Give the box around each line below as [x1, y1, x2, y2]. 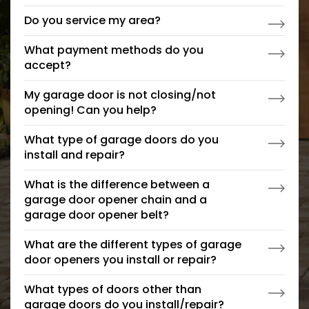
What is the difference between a [24, 177, 210, 193]
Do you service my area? [24, 12, 161, 29]
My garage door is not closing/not [24, 87, 216, 103]
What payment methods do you [24, 42, 203, 59]
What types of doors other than [24, 281, 201, 298]
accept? [24, 57, 71, 74]
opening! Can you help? [24, 102, 157, 119]
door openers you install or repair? [24, 252, 217, 268]
